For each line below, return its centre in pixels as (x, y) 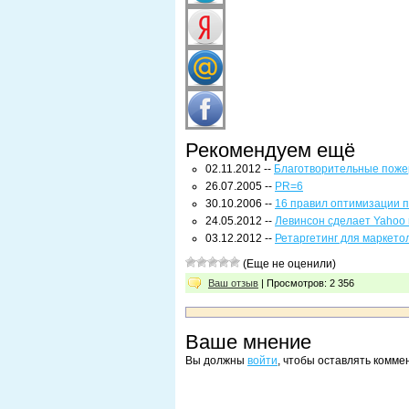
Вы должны (216, 361)
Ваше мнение (248, 342)
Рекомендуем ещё (270, 150)
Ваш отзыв (233, 283)
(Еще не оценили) (288, 264)
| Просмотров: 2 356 (306, 283)
